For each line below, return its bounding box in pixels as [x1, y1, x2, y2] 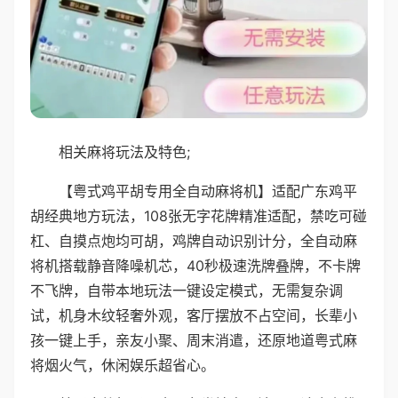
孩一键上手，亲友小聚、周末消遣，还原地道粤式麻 [30, 330, 357, 349]
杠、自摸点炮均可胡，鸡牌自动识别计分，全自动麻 [30, 231, 357, 250]
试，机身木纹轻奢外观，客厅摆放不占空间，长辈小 [30, 306, 357, 324]
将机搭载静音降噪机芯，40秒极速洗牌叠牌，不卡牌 [30, 256, 361, 275]
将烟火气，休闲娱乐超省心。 [30, 355, 215, 374]
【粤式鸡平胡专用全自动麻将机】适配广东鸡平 [59, 181, 357, 200]
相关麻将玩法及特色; [59, 142, 190, 161]
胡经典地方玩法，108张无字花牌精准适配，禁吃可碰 [30, 206, 367, 225]
